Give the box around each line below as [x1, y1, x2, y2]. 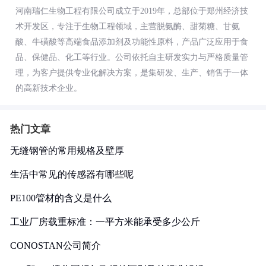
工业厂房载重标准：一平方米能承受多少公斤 [10, 217, 200, 227]
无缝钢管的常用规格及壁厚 [10, 145, 124, 156]
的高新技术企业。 [15, 84, 82, 93]
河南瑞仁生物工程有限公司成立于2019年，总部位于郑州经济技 [15, 7, 248, 15]
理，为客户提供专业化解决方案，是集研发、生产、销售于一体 [15, 68, 248, 77]
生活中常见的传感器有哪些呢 [10, 169, 134, 179]
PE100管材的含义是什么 [10, 193, 112, 203]
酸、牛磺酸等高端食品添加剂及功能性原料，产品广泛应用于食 [15, 37, 248, 46]
